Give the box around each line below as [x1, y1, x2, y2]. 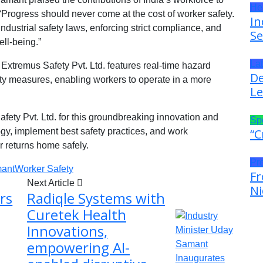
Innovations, [27, 221, 107, 241]
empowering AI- [27, 237, 130, 257]
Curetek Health [27, 204, 126, 224]
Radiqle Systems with [27, 188, 165, 208]
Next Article [27, 177, 77, 188]
